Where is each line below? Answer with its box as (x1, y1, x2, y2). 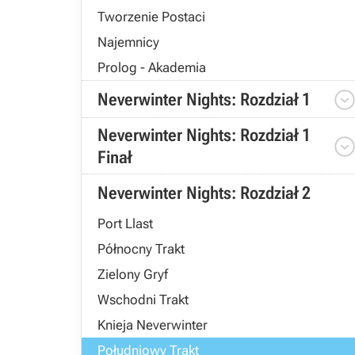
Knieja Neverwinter (97, 317, 208, 333)
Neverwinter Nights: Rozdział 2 (97, 183, 311, 203)
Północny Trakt (97, 241, 185, 257)
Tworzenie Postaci (97, 9, 205, 25)
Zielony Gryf (97, 266, 168, 282)
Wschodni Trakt (97, 292, 189, 307)
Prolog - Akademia (97, 59, 206, 75)
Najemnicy (97, 34, 159, 50)
